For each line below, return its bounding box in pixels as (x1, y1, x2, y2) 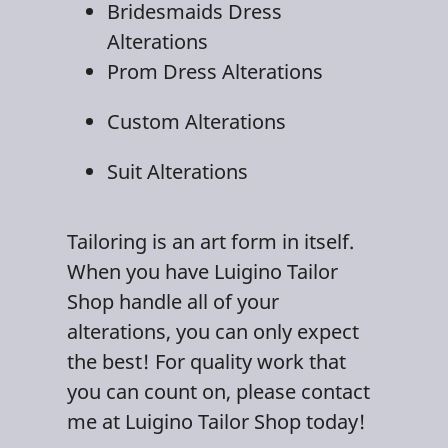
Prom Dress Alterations (107, 57, 324, 85)
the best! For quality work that (67, 347, 347, 375)
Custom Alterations (107, 107, 287, 135)
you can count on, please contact (67, 377, 371, 405)
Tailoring (67, 227, 148, 255)
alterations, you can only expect (67, 317, 360, 345)
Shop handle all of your (67, 287, 280, 315)
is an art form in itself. (147, 227, 355, 255)
